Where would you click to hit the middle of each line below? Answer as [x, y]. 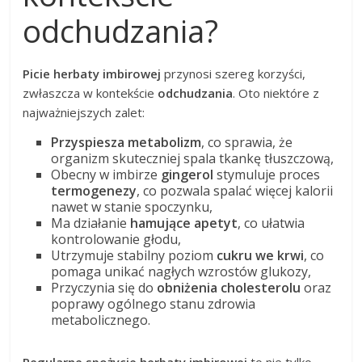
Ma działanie [91, 223]
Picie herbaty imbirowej [92, 73]
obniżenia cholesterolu [229, 287]
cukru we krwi [261, 255]
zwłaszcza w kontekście [90, 93]
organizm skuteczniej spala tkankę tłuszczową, [193, 158]
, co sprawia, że [247, 142]
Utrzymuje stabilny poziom [134, 255]
